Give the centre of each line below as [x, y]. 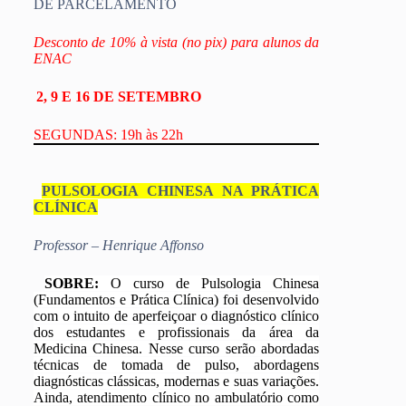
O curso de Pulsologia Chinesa [209, 283]
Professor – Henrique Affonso [118, 245]
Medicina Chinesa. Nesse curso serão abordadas [176, 348]
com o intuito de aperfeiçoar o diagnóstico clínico [176, 315]
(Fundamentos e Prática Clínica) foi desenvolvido [176, 299]
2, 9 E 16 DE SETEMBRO [118, 96]
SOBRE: [71, 283]
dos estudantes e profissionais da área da [176, 332]
